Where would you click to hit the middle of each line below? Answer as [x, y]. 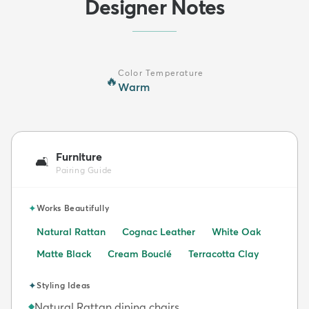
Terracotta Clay [223, 253]
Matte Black [64, 253]
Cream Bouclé [140, 253]
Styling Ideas [63, 285]
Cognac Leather [159, 231]
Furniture [79, 156]
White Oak [236, 231]
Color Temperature [161, 72]
